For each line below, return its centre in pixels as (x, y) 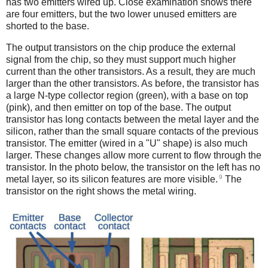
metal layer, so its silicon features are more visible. (112, 179)
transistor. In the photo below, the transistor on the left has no (133, 167)
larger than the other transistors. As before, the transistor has (133, 83)
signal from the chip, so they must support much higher (121, 59)
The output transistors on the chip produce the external (121, 47)
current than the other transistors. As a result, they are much (131, 71)
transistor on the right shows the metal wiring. (101, 191)
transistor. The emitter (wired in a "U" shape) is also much (127, 143)
